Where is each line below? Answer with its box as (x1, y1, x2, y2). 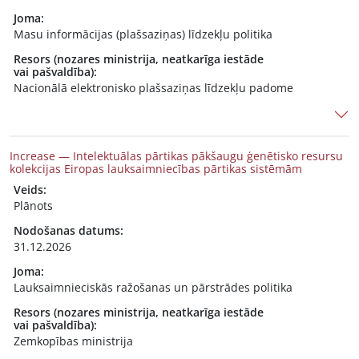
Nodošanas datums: (14, 223, 123, 238)
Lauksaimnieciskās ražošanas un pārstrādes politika (14, 280, 292, 295)
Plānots (14, 198, 53, 213)
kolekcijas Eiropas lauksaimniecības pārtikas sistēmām (10, 161, 302, 176)
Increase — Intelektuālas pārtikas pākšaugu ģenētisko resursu (10, 148, 343, 163)
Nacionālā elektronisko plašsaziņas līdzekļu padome (14, 80, 293, 95)
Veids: (14, 182, 46, 197)
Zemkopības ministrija (14, 333, 133, 349)
